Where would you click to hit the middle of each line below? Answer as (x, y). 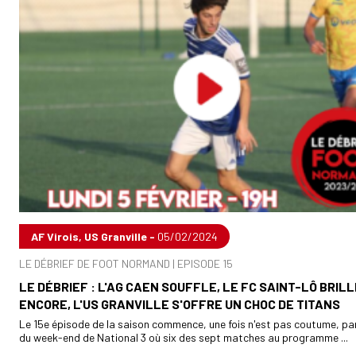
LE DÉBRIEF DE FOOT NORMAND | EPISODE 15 (126, 263)
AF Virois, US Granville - (94, 236)
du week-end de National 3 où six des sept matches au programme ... (184, 337)
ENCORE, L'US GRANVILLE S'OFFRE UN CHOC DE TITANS (180, 304)
